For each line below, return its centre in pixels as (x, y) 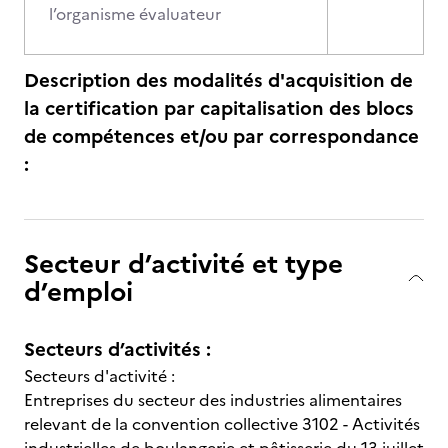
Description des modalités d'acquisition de (218, 80)
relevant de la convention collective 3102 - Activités (222, 424)
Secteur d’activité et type (183, 263)
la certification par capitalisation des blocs (219, 108)
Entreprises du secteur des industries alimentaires (213, 400)
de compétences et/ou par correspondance (221, 136)
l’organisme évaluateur (135, 14)
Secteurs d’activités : (117, 349)
